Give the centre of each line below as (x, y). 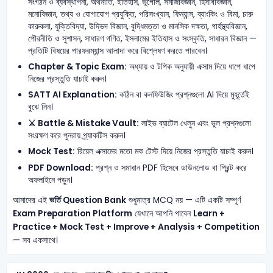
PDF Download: (61, 168)
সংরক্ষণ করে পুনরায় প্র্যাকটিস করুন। (77, 135)
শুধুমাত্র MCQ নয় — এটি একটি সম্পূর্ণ (183, 200)
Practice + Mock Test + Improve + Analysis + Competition (136, 227)
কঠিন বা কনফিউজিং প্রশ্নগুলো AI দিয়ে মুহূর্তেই (183, 95)
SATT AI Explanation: (73, 95)
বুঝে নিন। (41, 107)
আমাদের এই (31, 200)
